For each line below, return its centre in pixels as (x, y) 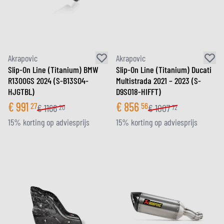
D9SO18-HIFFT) (138, 91)
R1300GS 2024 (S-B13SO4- (48, 80)
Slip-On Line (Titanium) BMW (53, 69)
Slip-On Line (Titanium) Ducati (164, 69)
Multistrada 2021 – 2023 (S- (158, 80)
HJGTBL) (21, 91)
